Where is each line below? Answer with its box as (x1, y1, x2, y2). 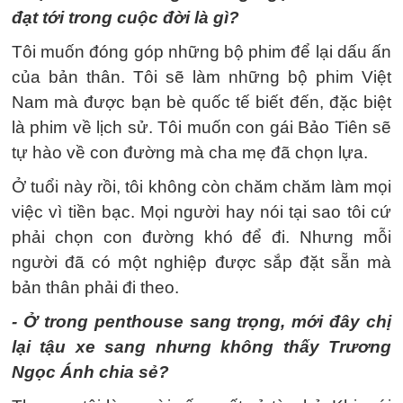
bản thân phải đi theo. (12, 278, 179, 297)
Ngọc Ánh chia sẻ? (12, 363, 169, 381)
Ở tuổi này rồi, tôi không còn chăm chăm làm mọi (12, 177, 391, 196)
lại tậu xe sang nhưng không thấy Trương (12, 337, 391, 356)
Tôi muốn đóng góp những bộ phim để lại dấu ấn (12, 42, 391, 61)
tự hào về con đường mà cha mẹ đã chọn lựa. (12, 143, 368, 162)
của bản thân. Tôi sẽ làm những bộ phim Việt (12, 67, 391, 86)
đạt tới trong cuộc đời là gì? (12, 8, 239, 27)
